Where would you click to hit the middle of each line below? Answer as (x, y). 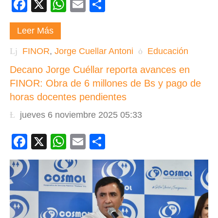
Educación (168, 51)
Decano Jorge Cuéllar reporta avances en (100, 70)
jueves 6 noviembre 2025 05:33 (81, 115)
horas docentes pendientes (68, 97)
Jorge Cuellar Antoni (94, 51)
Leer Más (35, 31)
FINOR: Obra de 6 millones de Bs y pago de (105, 83)
